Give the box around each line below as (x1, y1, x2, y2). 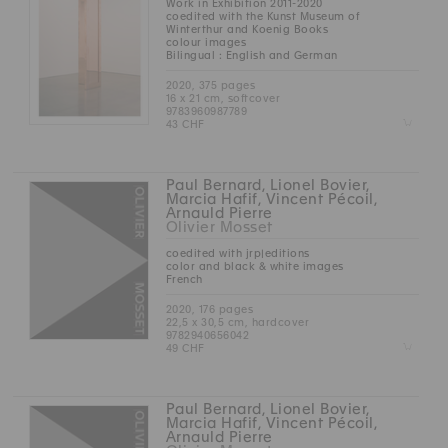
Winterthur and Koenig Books (165, 23, 329, 36)
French (165, 273, 203, 286)
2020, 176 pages (165, 303, 254, 316)
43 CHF (165, 118, 205, 131)
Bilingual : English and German (165, 49, 338, 62)
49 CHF (165, 342, 205, 355)
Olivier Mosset (165, 219, 273, 236)
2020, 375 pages (165, 79, 256, 92)
